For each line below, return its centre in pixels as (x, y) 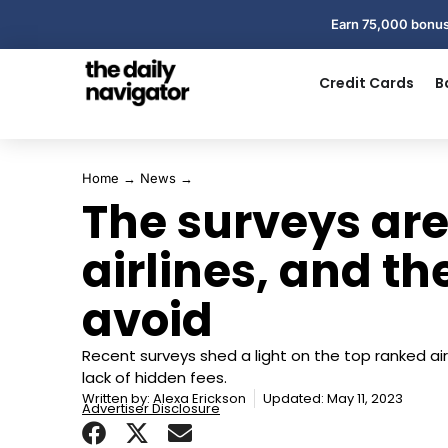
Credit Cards (366, 83)
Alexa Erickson (198, 398)
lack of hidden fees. (154, 377)
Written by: (116, 398)
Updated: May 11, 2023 (333, 398)
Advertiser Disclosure (151, 408)
